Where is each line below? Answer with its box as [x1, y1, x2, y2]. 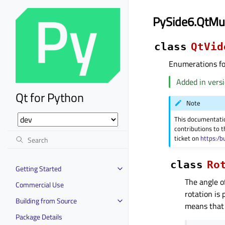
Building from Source [16, 195, 77, 206]
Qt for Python [16, 88, 84, 106]
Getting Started [16, 163, 61, 174]
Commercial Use [16, 179, 64, 190]
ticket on [174, 133, 201, 143]
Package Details [16, 211, 62, 222]
